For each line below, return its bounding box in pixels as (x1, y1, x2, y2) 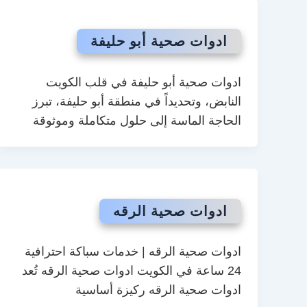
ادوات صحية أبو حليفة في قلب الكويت (46, 75, 241, 89)
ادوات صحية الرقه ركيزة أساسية (75, 283, 241, 297)
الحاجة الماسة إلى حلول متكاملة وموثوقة (33, 113, 241, 127)
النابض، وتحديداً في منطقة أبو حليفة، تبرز (32, 94, 241, 108)
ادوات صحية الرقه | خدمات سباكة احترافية (25, 245, 241, 259)
